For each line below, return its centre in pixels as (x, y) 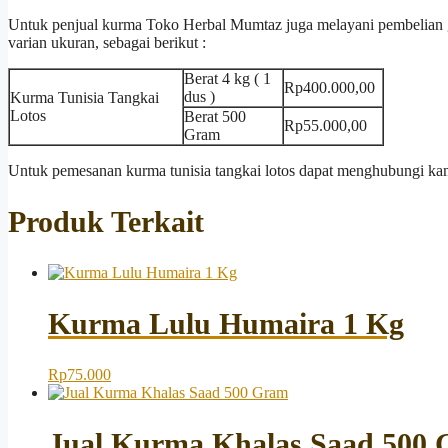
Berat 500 (215, 117)
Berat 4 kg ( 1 (227, 79)
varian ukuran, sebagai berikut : (107, 43)
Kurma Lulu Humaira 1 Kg (226, 324)
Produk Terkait (106, 222)
